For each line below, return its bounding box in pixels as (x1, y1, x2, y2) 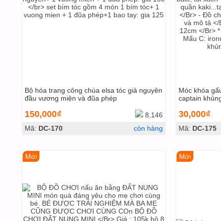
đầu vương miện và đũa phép (24, 94, 117, 102)
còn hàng (133, 124, 163, 132)
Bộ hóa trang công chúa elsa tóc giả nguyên (24, 86, 162, 94)
